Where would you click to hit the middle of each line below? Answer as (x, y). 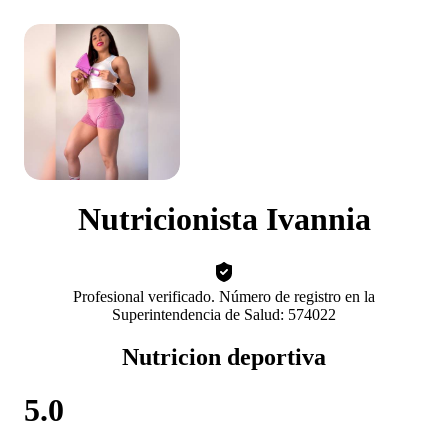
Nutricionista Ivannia (224, 219)
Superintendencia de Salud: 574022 (224, 314)
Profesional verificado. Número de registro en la (224, 296)
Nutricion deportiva (224, 356)
